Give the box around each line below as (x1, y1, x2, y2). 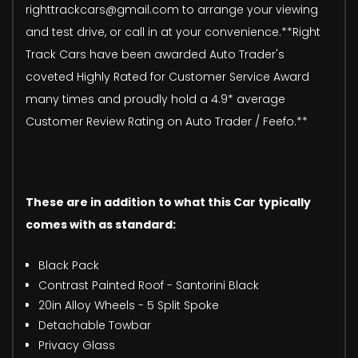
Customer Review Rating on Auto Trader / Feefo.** (26, 113, 308, 129)
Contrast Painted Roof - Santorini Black (38, 276, 259, 293)
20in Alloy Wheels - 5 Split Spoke (38, 296, 219, 313)
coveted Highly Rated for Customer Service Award (26, 68, 309, 85)
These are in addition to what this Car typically (26, 193, 311, 210)
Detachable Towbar (38, 316, 151, 333)
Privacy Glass (38, 336, 115, 353)
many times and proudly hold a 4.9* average (26, 90, 285, 107)
